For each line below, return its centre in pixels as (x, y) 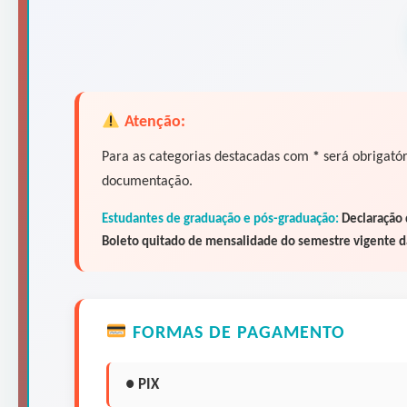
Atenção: (153, 122)
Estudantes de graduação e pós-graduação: (220, 219)
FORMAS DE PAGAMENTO (236, 333)
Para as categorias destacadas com (207, 157)
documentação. (147, 181)
